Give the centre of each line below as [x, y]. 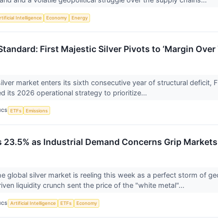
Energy [79, 18]
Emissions [37, 110]
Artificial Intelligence [33, 203]
